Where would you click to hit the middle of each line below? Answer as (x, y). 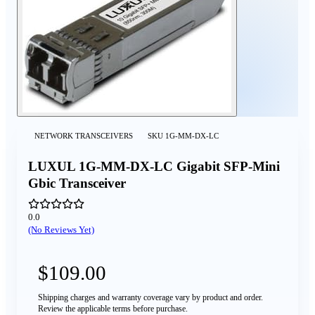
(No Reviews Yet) (61, 230)
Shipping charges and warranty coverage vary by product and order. (150, 298)
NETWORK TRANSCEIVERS (83, 135)
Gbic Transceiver (77, 183)
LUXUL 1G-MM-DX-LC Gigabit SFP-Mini (154, 166)
